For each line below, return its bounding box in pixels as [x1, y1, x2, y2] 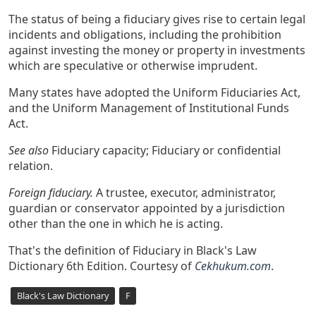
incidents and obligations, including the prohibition [8, 27, 281, 43]
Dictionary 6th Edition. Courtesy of [8, 258, 195, 274]
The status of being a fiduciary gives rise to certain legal [8, 11, 305, 28]
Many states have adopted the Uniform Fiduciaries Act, [8, 85, 300, 101]
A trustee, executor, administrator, [93, 185, 276, 201]
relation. [8, 158, 53, 174]
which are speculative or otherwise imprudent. [8, 58, 257, 74]
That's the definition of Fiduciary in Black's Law [8, 243, 257, 259]
